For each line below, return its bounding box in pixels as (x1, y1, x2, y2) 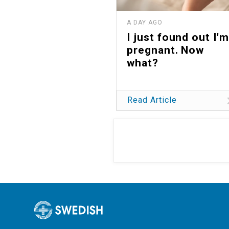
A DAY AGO (127, 18, 163, 26)
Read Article (127, 95, 177, 105)
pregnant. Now (127, 43, 204, 56)
